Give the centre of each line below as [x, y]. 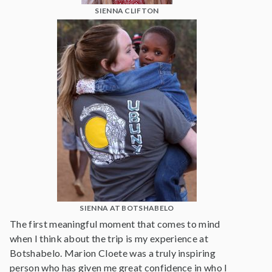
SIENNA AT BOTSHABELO [127, 208]
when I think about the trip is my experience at [109, 238]
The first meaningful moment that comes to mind [115, 224]
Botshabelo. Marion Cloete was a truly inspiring [113, 253]
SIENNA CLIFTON [127, 11]
